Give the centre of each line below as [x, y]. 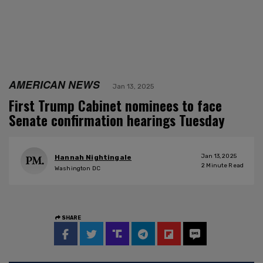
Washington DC [77, 169]
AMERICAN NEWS [54, 84]
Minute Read [224, 165]
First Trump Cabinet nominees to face [115, 105]
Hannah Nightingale [93, 158]
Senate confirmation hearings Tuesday [117, 120]
